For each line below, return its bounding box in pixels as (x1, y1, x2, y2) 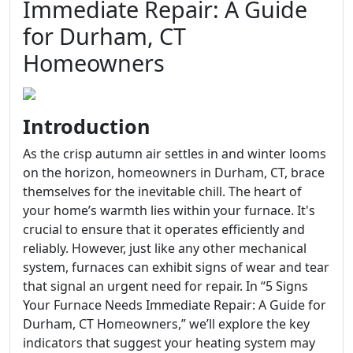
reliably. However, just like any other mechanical (23, 240, 307, 257)
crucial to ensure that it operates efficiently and (23, 221, 305, 238)
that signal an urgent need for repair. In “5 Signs (23, 277, 308, 295)
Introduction (23, 113, 150, 139)
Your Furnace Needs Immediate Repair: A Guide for (23, 296, 326, 314)
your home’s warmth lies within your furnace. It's (23, 202, 315, 219)
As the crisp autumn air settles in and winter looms (23, 145, 326, 162)
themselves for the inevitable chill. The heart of (23, 183, 302, 200)
